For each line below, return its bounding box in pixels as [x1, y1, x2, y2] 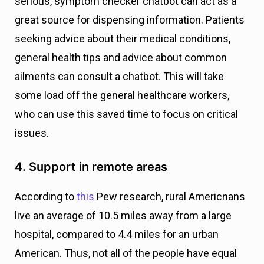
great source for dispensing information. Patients [15, 14, 245, 27]
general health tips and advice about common [15, 51, 227, 64]
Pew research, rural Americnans [94, 190, 245, 203]
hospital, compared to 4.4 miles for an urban [15, 228, 219, 241]
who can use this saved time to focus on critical [15, 108, 238, 121]
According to [15, 190, 77, 203]
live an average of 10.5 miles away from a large [15, 209, 232, 222]
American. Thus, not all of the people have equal [15, 247, 237, 260]
